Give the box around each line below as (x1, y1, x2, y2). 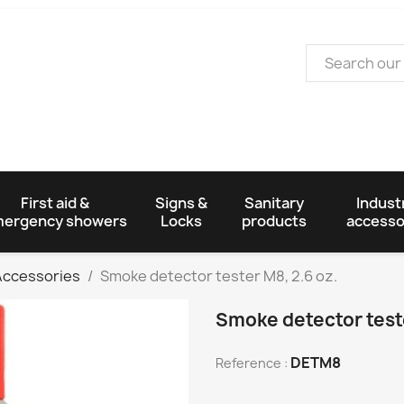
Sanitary (244, 192, 305, 213)
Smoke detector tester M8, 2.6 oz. (100, 265, 337, 286)
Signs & (154, 192, 207, 213)
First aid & (20, 192, 89, 213)
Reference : (216, 353, 288, 372)
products (242, 210, 308, 231)
